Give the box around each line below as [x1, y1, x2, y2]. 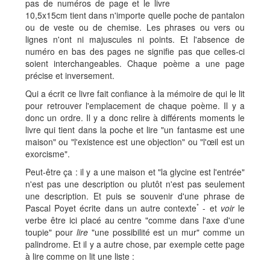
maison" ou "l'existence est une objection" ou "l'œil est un [25, 136, 245, 148]
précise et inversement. [25, 69, 115, 81]
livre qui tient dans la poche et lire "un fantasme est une [25, 124, 245, 136]
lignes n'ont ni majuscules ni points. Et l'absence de [25, 33, 245, 45]
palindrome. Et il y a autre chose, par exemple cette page [25, 238, 245, 250]
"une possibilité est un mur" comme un [91, 226, 245, 238]
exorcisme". [25, 148, 70, 160]
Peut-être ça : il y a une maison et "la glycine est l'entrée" [25, 166, 245, 178]
